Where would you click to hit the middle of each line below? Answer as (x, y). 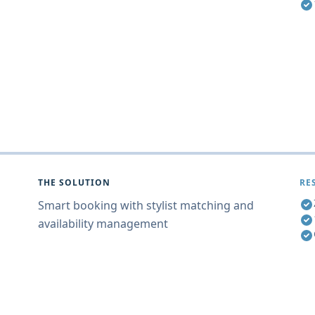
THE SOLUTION (74, 182)
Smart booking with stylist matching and (146, 205)
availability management (103, 224)
